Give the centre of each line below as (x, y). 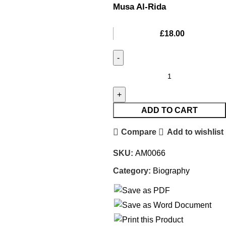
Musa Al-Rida (139, 7)
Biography (171, 171)
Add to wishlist (195, 132)
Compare (139, 132)
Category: (132, 171)
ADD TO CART (169, 110)
